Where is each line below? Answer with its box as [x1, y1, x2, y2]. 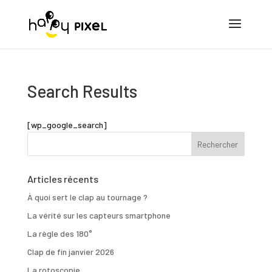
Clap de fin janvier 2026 [27, 246, 114, 257]
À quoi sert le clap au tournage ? [27, 192, 148, 202]
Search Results [27, 81, 137, 101]
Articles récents [27, 173, 98, 185]
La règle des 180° [27, 228, 92, 239]
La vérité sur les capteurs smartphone [27, 210, 171, 220]
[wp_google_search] [27, 120, 107, 130]
